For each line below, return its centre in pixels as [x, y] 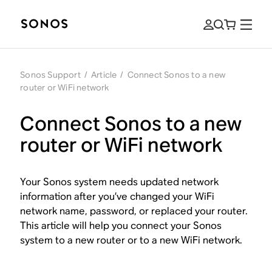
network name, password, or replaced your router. [134, 211]
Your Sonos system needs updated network [120, 182]
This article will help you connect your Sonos [121, 226]
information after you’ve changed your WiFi [117, 196]
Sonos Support [50, 75]
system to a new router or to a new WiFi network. [131, 240]
